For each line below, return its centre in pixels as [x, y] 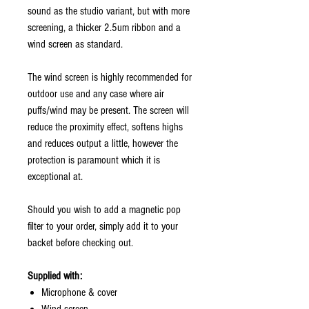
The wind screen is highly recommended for [110, 78]
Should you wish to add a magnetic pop [104, 210]
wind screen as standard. [75, 44]
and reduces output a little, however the [103, 144]
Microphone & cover [79, 293]
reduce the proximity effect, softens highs [105, 127]
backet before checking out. [80, 243]
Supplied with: [55, 276]
